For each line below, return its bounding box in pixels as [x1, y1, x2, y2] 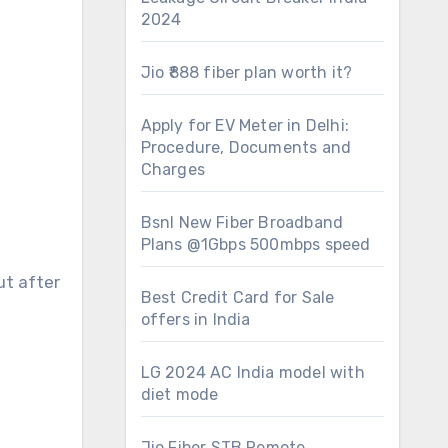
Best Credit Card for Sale [140, 288, 335, 307]
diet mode [140, 385, 219, 404]
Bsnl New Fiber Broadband [140, 213, 344, 232]
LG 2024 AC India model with [140, 363, 365, 382]
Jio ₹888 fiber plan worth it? [140, 63, 353, 82]
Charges [140, 160, 205, 179]
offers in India [140, 310, 251, 329]
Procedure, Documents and [140, 138, 352, 157]
